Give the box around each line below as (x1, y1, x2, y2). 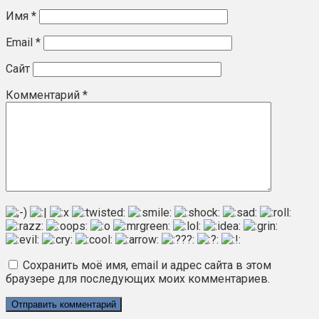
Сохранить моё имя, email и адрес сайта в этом (23, 258, 271, 272)
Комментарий (6, 88, 83, 102)
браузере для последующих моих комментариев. (6, 271, 270, 286)
